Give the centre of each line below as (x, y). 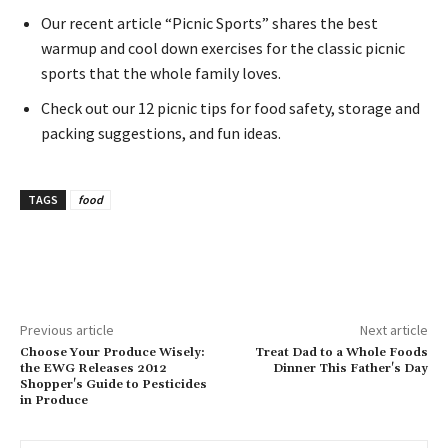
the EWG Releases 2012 (93, 368)
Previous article (67, 329)
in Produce (54, 400)
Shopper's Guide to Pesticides (113, 384)
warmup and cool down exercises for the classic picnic (223, 47)
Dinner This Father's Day (350, 368)
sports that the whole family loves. (161, 72)
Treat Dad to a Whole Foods (341, 352)
